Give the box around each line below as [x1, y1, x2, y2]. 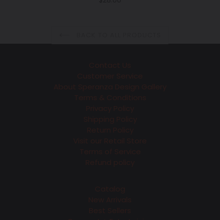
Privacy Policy [86, 103, 134, 113]
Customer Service [77, 70, 143, 81]
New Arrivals [88, 194, 132, 205]
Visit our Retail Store [73, 135, 147, 146]
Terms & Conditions [74, 92, 146, 103]
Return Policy [86, 124, 134, 135]
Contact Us [89, 59, 131, 70]
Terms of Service [79, 146, 141, 157]
